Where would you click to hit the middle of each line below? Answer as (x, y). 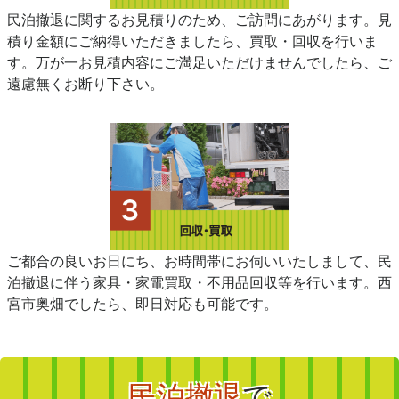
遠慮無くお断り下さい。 (85, 83)
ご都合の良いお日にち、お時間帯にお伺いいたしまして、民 (199, 261)
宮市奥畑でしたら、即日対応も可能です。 (142, 303)
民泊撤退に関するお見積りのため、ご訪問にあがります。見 (199, 19)
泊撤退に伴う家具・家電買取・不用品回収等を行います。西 (199, 282)
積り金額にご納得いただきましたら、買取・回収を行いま (192, 41)
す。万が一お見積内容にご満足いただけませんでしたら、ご (199, 62)
